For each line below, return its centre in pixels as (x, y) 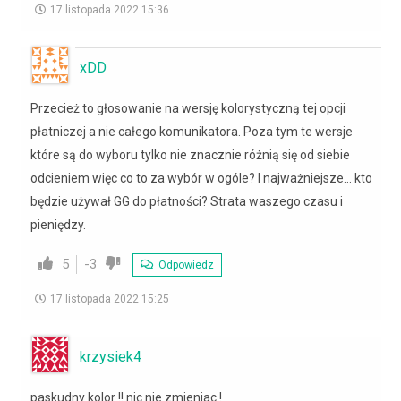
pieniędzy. (58, 224)
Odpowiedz (185, 264)
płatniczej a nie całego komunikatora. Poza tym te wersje (192, 131)
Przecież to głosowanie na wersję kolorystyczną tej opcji (188, 108)
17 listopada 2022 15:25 (110, 299)
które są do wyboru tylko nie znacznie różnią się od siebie (190, 154)
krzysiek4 (111, 356)
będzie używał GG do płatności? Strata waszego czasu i (187, 201)
